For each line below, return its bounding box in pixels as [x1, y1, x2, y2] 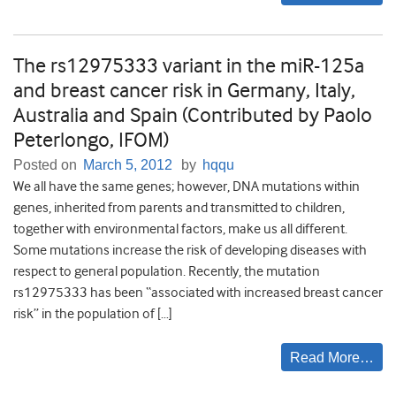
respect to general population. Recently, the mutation [13, 263, 320, 280]
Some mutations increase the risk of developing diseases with [13, 242, 367, 259]
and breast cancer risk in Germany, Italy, [13, 78, 355, 103]
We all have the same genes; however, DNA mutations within [13, 179, 360, 195]
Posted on [13, 157, 80, 173]
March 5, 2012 [83, 157, 172, 173]
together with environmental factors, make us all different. [13, 221, 347, 238]
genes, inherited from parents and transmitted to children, [13, 200, 345, 217]
